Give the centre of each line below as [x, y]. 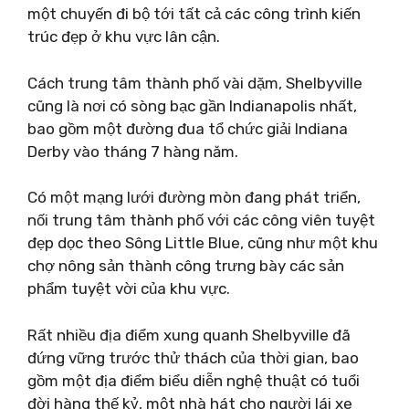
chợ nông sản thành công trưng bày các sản [186, 266]
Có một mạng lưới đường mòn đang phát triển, [194, 197]
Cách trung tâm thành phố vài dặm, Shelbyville [195, 83]
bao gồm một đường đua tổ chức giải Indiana [188, 128]
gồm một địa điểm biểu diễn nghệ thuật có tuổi [194, 380]
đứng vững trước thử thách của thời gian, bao [193, 357]
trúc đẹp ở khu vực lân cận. [124, 37]
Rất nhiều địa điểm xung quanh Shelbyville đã [189, 335]
